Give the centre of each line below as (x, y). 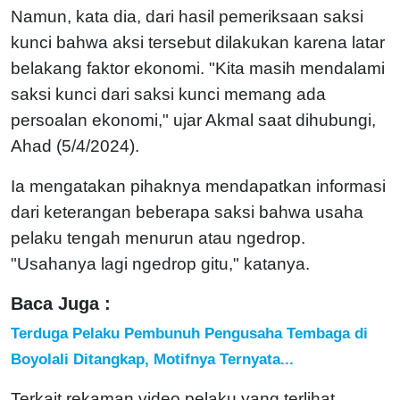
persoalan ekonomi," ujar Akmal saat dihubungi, (193, 120)
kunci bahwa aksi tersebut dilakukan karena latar (198, 42)
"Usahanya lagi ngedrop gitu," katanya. (160, 263)
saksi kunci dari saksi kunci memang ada (168, 94)
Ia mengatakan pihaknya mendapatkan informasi (198, 186)
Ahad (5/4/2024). (75, 146)
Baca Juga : (61, 303)
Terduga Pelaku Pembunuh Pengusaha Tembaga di (189, 333)
